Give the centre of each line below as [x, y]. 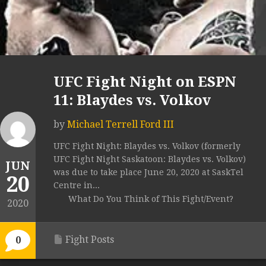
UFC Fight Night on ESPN [145, 82]
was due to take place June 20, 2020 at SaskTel [148, 172]
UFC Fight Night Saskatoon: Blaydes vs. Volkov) [150, 159]
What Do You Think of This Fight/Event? [151, 199]
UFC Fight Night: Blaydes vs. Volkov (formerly [147, 146]
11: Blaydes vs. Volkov [132, 101]
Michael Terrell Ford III [121, 125]
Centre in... [77, 186]
